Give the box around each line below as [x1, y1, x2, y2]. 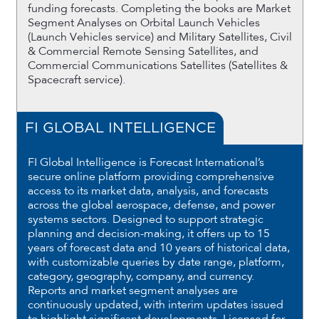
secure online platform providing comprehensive [27, 169, 274, 184]
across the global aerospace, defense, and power [27, 198, 275, 212]
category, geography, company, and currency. [27, 269, 254, 283]
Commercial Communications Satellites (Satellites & [27, 58, 288, 73]
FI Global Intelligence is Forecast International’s [27, 155, 264, 169]
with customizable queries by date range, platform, [27, 255, 284, 269]
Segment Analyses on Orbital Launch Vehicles [27, 16, 260, 30]
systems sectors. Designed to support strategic [27, 212, 263, 226]
